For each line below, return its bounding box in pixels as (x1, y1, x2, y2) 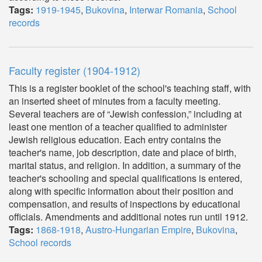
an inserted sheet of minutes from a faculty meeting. (9, 94, 220, 108)
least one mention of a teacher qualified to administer (9, 120, 227, 133)
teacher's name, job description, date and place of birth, (9, 146, 236, 159)
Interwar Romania (129, 3, 203, 16)
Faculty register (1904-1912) (9, 63, 140, 78)
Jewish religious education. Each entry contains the (9, 133, 221, 146)
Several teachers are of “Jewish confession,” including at (9, 107, 242, 120)
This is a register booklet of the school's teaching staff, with (9, 81, 251, 95)
